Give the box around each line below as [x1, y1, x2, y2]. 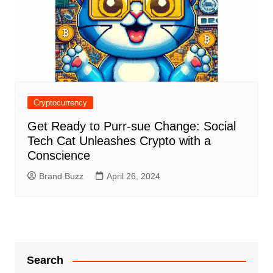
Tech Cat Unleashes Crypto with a [27, 134, 211, 148]
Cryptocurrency [33, 98, 87, 108]
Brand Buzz [38, 171, 83, 182]
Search [26, 254, 63, 267]
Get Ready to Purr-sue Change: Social [27, 119, 236, 133]
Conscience [27, 149, 90, 163]
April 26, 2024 [106, 171, 160, 182]
